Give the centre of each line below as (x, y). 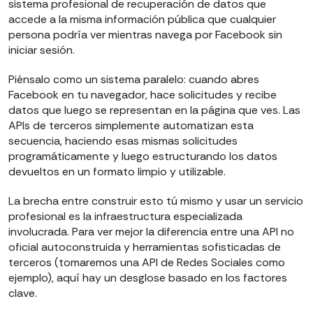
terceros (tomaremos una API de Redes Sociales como (147, 263)
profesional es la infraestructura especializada (125, 217)
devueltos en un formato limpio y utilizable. (117, 172)
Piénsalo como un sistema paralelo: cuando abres (134, 80)
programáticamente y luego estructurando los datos (143, 156)
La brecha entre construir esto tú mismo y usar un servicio (156, 201)
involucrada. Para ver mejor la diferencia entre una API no (151, 232)
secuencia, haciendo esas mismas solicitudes (123, 141)
